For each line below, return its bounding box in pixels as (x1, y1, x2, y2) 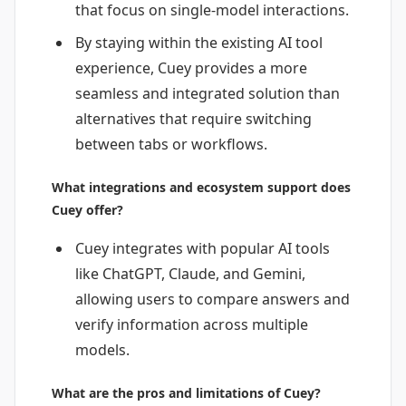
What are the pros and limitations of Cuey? (52, 384, 321, 402)
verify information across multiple (74, 314, 308, 335)
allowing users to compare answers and (74, 289, 350, 310)
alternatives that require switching (74, 109, 312, 130)
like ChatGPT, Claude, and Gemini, (74, 264, 305, 285)
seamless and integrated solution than (74, 83, 340, 104)
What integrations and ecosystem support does (52, 179, 351, 197)
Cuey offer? (52, 201, 123, 219)
